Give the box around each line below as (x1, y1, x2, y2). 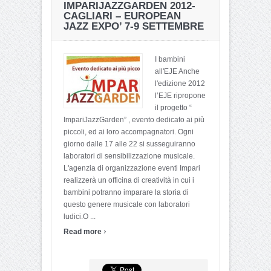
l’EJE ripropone (155, 91, 206, 100)
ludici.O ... (64, 212, 96, 221)
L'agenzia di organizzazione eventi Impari (64, 163, 200, 172)
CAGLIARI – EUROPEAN (64, 10, 181, 22)
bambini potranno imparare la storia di (64, 188, 189, 197)
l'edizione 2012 (155, 79, 205, 88)
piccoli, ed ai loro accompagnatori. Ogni (64, 127, 194, 136)
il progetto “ (155, 103, 192, 112)
